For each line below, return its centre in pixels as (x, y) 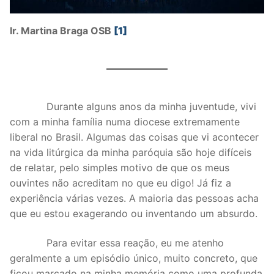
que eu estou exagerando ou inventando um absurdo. (134, 214)
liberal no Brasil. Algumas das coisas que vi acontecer (134, 137)
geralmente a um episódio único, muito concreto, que (134, 258)
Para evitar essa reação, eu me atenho (117, 243)
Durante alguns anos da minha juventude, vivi (133, 107)
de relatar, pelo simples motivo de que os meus (120, 168)
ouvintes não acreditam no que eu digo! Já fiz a (120, 183)
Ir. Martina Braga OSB (62, 31)
